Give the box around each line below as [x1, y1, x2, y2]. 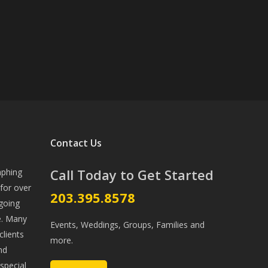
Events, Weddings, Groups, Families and [50, 219, 205, 231]
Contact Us [50, 136, 102, 150]
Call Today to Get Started [50, 166, 214, 184]
